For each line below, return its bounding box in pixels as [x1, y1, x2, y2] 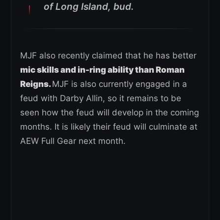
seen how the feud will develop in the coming [20, 108, 199, 118]
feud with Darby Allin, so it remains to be [20, 93, 181, 104]
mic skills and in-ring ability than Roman [20, 65, 185, 75]
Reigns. [20, 79, 52, 89]
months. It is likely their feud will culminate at [20, 122, 197, 132]
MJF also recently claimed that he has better [20, 51, 196, 61]
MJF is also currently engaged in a [52, 79, 187, 89]
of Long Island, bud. [44, 1, 134, 13]
